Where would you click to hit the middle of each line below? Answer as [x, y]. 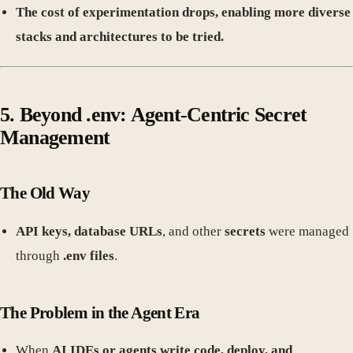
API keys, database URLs [89, 232]
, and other [193, 232]
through [39, 256]
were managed [307, 232]
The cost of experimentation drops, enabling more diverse [183, 13]
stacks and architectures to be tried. [120, 37]
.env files [89, 256]
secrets [245, 232]
